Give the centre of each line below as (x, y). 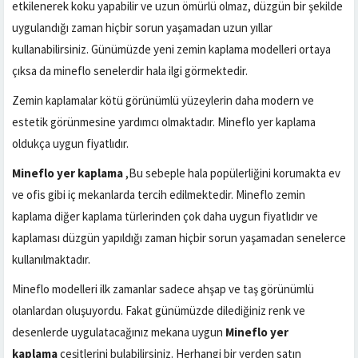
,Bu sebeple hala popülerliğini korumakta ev (232, 173)
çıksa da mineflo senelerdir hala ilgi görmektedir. (130, 71)
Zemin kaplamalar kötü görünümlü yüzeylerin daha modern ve (163, 100)
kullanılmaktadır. (51, 259)
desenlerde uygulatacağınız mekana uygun (117, 332)
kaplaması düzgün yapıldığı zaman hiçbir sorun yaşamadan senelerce (179, 238)
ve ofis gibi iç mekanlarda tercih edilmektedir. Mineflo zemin (159, 195)
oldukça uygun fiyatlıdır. (70, 143)
